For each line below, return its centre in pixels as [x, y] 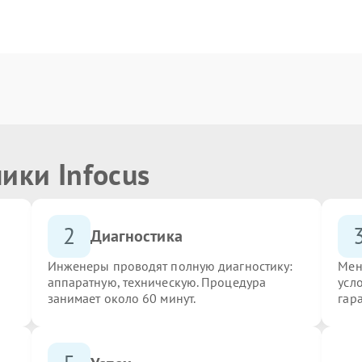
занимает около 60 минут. [122, 298]
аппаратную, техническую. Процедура [157, 282]
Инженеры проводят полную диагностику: [170, 265]
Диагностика [136, 236]
